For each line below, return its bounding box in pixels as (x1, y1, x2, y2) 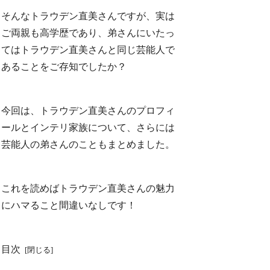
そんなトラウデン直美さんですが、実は (1, 11, 175, 22)
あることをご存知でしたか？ (1, 61, 127, 72)
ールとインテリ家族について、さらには (1, 122, 175, 133)
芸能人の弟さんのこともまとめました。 (1, 139, 175, 150)
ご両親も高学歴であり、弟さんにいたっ (1, 28, 175, 39)
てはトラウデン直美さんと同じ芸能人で (1, 45, 175, 55)
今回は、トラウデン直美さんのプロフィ (1, 105, 175, 116)
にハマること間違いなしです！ (1, 200, 137, 210)
